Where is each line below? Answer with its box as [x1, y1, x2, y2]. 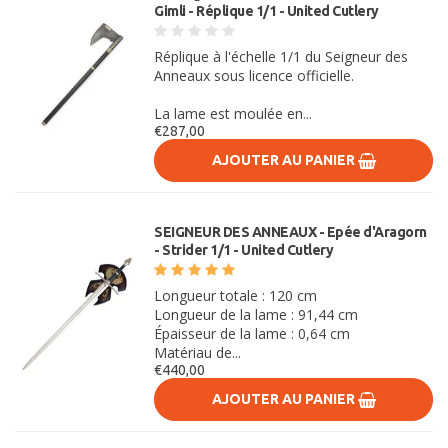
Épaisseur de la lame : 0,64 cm [154, 324, 351, 343]
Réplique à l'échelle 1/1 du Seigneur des [154, 47, 409, 66]
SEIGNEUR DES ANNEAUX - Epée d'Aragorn [154, 224, 427, 240]
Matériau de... [154, 343, 242, 362]
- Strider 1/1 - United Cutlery [154, 242, 334, 258]
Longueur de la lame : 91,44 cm [154, 305, 359, 324]
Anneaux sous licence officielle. [154, 66, 355, 85]
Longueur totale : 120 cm [154, 286, 318, 305]
